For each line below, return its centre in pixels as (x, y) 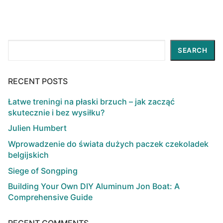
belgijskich (28, 155)
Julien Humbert (37, 128)
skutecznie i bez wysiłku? (56, 112)
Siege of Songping (43, 170)
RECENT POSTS (38, 81)
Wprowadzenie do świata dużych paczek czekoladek (108, 144)
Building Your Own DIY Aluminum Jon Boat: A (94, 186)
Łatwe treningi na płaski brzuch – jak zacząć (91, 101)
